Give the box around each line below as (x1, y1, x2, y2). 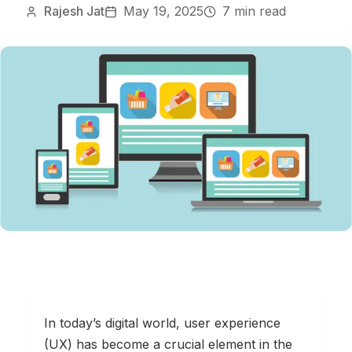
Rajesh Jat (44, 3, 104, 19)
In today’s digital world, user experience (44, 315, 280, 332)
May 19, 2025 (123, 3, 203, 19)
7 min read (222, 3, 286, 19)
